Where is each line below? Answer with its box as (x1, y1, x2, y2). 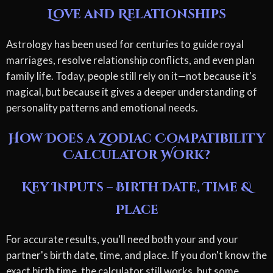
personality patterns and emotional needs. (6, 101, 198, 114)
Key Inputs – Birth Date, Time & (21, 179, 252, 196)
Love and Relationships (47, 6, 226, 23)
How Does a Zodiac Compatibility (8, 130, 265, 147)
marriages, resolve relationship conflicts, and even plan (6, 53, 255, 66)
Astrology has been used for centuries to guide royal (6, 37, 244, 51)
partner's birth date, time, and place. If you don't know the (6, 249, 267, 262)
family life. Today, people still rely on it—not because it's (6, 69, 257, 82)
